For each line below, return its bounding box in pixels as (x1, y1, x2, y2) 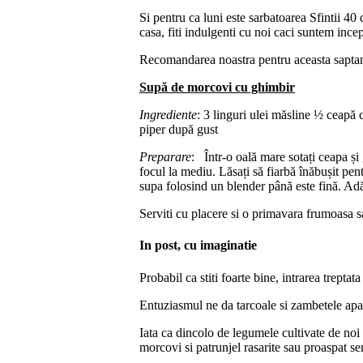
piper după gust (139, 122, 218, 137)
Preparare (139, 150, 191, 164)
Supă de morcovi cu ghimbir (139, 80, 295, 95)
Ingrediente (139, 108, 197, 122)
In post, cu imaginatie (139, 238, 257, 253)
